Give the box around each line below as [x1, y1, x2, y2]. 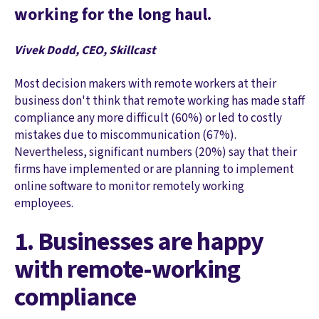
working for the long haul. [14, 1, 211, 27]
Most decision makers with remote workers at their [14, 74, 276, 93]
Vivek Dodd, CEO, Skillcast [14, 41, 156, 60]
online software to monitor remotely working [14, 177, 244, 195]
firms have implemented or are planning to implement [14, 159, 294, 178]
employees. [14, 194, 73, 212]
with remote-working [14, 251, 240, 288]
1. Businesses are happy [14, 224, 263, 261]
